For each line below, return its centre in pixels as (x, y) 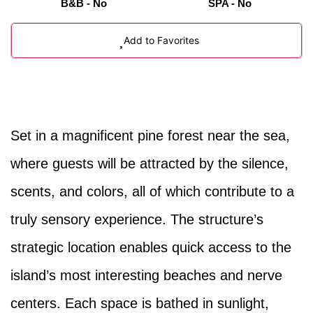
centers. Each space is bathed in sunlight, (140, 303)
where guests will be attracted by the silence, (150, 163)
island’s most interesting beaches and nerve (146, 275)
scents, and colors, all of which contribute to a (152, 191)
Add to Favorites (161, 40)
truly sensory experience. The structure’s (137, 219)
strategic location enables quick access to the (151, 247)
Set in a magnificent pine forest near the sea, (150, 135)
